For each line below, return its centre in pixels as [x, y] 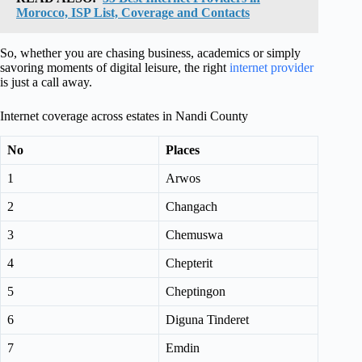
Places [183, 150]
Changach [192, 207]
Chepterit [189, 263]
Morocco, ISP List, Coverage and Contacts [133, 13]
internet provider [271, 68]
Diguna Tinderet [207, 320]
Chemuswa [194, 235]
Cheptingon [196, 292]
